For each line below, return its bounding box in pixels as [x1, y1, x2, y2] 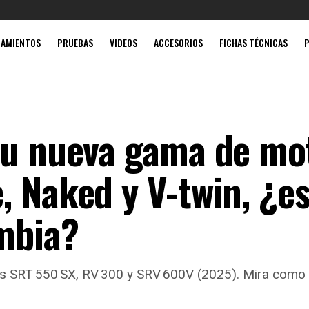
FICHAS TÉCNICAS [219, 35, 288, 50]
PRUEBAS [57, 35, 93, 50]
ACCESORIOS [154, 35, 203, 50]
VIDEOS [110, 35, 137, 50]
